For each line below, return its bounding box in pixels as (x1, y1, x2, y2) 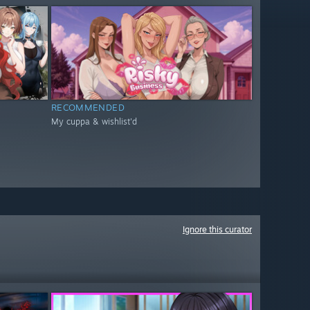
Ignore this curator (183, 224, 252, 235)
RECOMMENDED (51, 102, 125, 113)
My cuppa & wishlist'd (51, 116, 137, 127)
